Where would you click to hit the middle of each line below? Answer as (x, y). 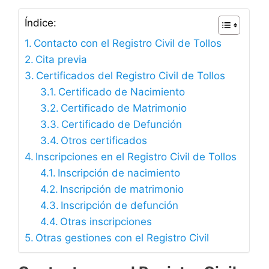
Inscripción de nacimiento (119, 173)
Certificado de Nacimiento (121, 92)
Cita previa (62, 60)
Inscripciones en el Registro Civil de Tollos (136, 157)
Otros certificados (104, 141)
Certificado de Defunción (121, 125)
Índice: (41, 23)
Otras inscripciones (106, 222)
